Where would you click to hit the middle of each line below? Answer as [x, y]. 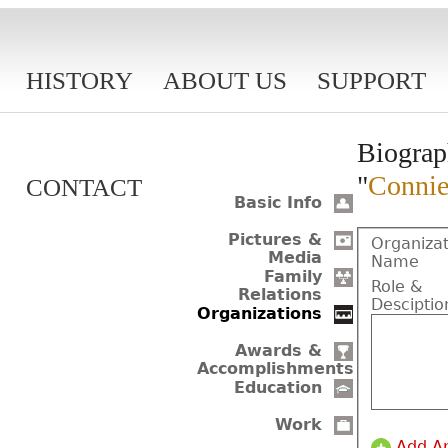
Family [293, 277]
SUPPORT [371, 80]
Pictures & [275, 240]
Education [278, 388]
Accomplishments [275, 369]
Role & [396, 286]
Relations [280, 295]
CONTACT [84, 187]
